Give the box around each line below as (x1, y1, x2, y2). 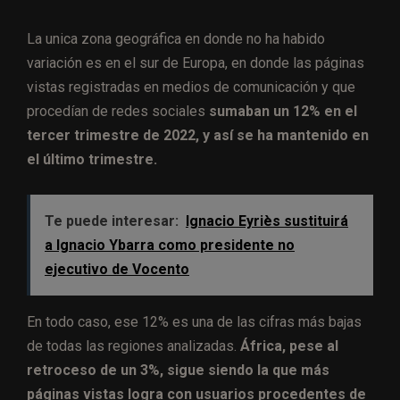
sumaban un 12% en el (209, 103, 357, 121)
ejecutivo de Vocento (45, 261, 189, 279)
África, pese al (240, 337, 338, 355)
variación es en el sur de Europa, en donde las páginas (27, 54, 364, 72)
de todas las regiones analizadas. (27, 337, 240, 355)
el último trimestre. (27, 151, 157, 169)
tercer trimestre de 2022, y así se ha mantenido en (27, 127, 369, 145)
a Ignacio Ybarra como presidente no (45, 237, 295, 254)
